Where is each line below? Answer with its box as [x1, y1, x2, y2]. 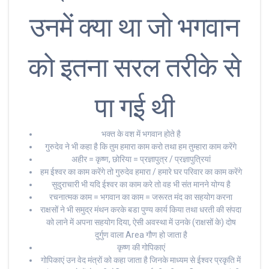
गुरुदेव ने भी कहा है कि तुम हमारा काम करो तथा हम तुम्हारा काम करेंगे [45, 142, 237, 152]
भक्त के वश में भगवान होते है [101, 129, 181, 139]
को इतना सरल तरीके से [28, 52, 241, 84]
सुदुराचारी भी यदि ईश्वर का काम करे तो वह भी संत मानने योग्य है [51, 180, 231, 190]
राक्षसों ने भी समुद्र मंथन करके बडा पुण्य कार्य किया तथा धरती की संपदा [40, 205, 241, 215]
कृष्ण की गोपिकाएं [116, 243, 165, 253]
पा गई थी [95, 92, 174, 124]
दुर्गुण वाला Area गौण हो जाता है [94, 230, 187, 240]
